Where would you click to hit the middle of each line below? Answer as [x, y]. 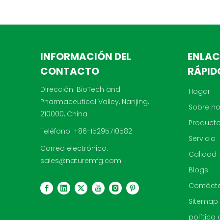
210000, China [64, 114]
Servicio [202, 138]
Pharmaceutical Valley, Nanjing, [95, 102]
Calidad [203, 154]
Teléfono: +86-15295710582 [86, 131]
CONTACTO [70, 71]
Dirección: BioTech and [80, 89]
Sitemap [203, 201]
